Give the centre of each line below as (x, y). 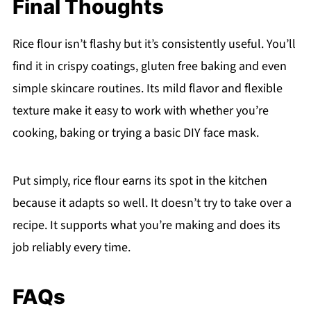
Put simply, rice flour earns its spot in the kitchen (140, 180)
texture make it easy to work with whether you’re (140, 110)
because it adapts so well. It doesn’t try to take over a (152, 203)
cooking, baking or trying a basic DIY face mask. (135, 133)
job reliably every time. (71, 247)
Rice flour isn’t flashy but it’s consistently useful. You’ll (154, 44)
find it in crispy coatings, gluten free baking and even (149, 66)
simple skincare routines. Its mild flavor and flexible (147, 88)
